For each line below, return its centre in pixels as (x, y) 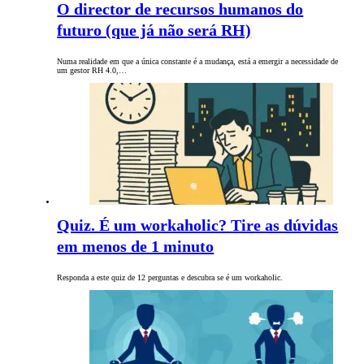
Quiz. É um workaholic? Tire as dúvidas (198, 225)
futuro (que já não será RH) (154, 30)
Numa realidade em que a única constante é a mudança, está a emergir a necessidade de (198, 62)
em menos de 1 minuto (136, 247)
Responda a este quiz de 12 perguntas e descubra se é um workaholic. (170, 278)
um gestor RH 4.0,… (92, 71)
